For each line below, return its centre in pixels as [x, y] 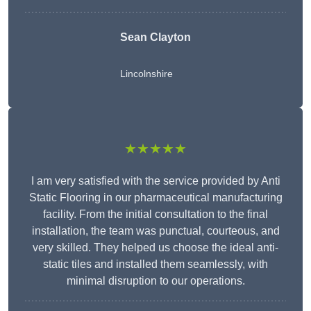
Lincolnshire [146, 74]
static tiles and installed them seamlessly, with [155, 264]
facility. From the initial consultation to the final [155, 215]
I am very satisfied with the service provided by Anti [155, 181]
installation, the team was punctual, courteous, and [155, 231]
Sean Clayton [155, 37]
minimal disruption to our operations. [155, 281]
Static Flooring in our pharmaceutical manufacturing [155, 198]
